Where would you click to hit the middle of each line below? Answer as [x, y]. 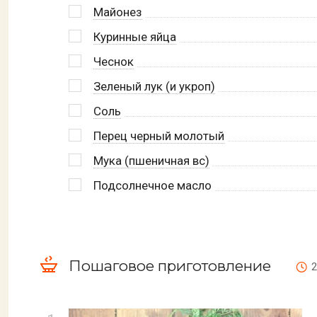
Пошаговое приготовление [170, 266]
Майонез [118, 12]
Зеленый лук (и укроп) [154, 86]
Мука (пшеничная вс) [151, 160]
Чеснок [114, 61]
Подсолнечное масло [152, 185]
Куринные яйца [135, 36]
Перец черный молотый [159, 136]
